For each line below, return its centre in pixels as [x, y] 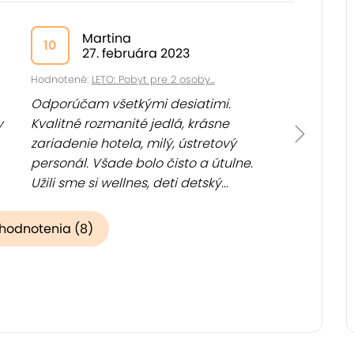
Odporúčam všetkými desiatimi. [130, 104]
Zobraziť [61, 203]
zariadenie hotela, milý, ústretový [133, 143]
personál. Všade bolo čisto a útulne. [141, 163]
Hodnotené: [61, 79]
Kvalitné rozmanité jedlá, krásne [130, 124]
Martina [106, 38]
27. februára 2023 [136, 53]
